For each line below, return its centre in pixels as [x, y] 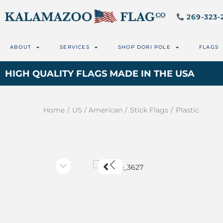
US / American [97, 110]
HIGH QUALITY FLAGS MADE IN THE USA [100, 73]
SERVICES [75, 47]
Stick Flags [149, 110]
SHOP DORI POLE [144, 47]
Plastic [187, 110]
